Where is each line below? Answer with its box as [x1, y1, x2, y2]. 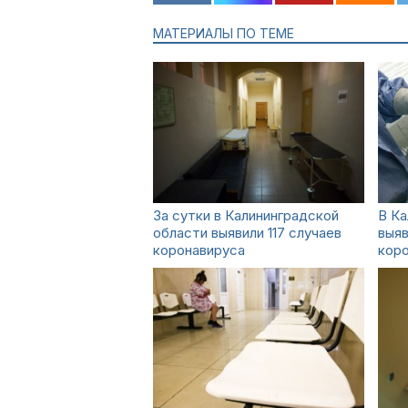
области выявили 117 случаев [153, 224, 342, 241]
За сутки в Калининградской [153, 207, 339, 224]
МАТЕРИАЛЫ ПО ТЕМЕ [153, 25, 294, 41]
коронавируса [153, 241, 245, 259]
